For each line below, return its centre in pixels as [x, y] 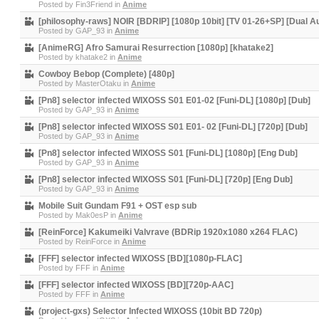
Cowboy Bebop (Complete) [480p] [106, 74]
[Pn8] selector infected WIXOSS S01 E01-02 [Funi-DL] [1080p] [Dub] [174, 100]
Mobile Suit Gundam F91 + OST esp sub [117, 206]
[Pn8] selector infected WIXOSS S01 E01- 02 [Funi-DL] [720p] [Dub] [173, 127]
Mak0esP [92, 215]
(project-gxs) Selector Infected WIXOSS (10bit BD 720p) [150, 311]
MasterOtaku [98, 83]
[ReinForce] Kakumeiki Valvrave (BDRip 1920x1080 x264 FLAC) [168, 232]
